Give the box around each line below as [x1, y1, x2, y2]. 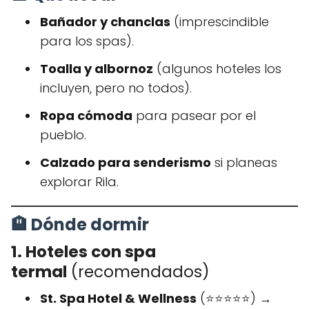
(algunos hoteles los [153, 59, 281, 77]
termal [11, 260, 67, 283]
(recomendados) [67, 260, 210, 283]
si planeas [211, 153, 277, 171]
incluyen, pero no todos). [40, 79, 192, 97]
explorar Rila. [40, 172, 119, 190]
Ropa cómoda [40, 106, 132, 124]
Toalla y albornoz [40, 59, 153, 77]
